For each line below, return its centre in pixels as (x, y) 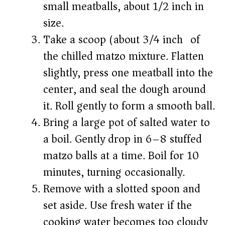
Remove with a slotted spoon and (122, 189)
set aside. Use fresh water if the (118, 206)
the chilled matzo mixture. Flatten (124, 57)
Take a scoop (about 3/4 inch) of (122, 40)
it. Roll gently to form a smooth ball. (129, 106)
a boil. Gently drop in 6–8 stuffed (123, 139)
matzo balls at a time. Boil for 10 (121, 156)
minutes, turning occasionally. (114, 173)
